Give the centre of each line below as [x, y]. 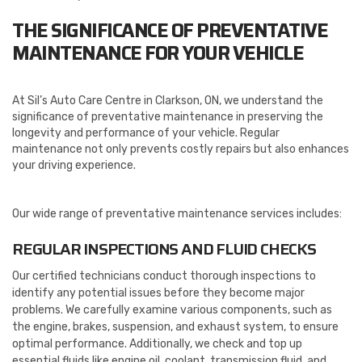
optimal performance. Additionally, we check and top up [157, 343]
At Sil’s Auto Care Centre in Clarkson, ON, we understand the [168, 100]
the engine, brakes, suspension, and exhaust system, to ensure [175, 326]
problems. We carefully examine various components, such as [172, 309]
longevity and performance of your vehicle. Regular [146, 133]
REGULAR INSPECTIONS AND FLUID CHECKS [164, 248]
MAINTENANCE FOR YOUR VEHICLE [158, 53]
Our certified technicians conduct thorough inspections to [164, 276]
